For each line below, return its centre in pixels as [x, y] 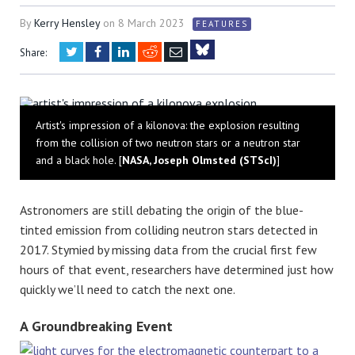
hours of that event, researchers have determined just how [177, 270]
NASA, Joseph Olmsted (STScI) [199, 160]
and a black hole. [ [79, 160]
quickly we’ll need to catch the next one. [128, 290]
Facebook [125, 51]
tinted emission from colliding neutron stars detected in [169, 230]
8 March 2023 [151, 23]
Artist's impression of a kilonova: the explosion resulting [168, 126]
